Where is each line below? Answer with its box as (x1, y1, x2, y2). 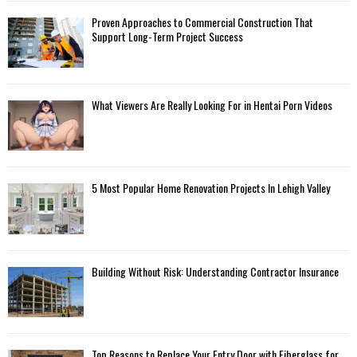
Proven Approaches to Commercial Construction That (92, 13, 313, 30)
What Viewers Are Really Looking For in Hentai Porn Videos (92, 96, 332, 113)
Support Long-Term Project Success (92, 27, 243, 45)
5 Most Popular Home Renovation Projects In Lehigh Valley (92, 179, 330, 197)
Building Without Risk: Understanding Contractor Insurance (92, 262, 339, 280)
